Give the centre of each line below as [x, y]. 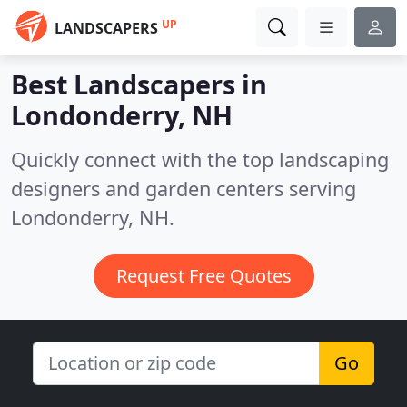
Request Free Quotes [203, 276]
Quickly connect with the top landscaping [200, 159]
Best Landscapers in [139, 84]
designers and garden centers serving [184, 189]
